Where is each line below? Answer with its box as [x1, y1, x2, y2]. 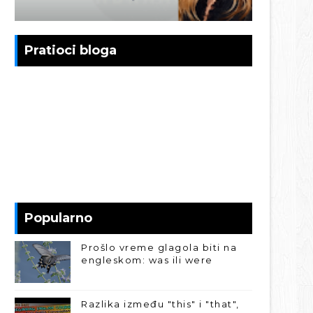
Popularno [24, 210, 92, 226]
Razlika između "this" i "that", [81, 298, 240, 310]
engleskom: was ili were [81, 254, 213, 265]
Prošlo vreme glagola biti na [81, 241, 237, 253]
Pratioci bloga [24, 42, 117, 58]
